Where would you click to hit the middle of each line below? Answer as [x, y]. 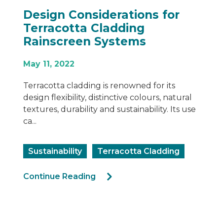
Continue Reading [59, 176]
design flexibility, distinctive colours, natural [108, 97]
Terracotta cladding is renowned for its [99, 85]
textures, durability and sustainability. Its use [110, 109]
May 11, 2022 [49, 64]
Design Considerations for [101, 15]
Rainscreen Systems [85, 41]
